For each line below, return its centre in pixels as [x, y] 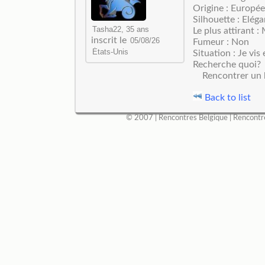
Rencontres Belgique [193, 118]
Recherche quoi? [227, 64]
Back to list [226, 97]
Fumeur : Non [221, 42]
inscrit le [110, 41]
